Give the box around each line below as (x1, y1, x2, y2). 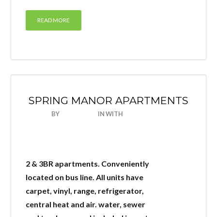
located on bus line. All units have (26, 172, 144, 182)
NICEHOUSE (60, 110, 97, 118)
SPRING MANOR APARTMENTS (29, 94, 188, 107)
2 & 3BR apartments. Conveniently (26, 159, 150, 168)
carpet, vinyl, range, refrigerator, (26, 186, 144, 195)
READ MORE (37, 16, 70, 24)
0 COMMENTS (124, 110, 166, 118)
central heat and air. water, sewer (26, 200, 146, 209)
